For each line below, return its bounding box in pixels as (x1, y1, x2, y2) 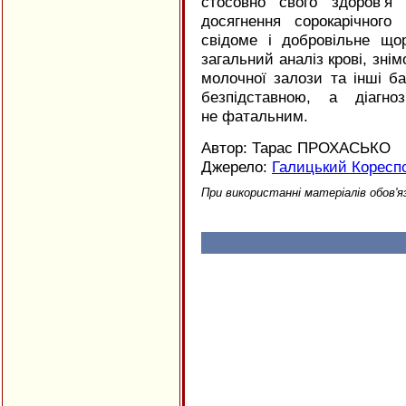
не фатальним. (201, 107, 308, 125)
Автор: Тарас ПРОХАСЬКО (201, 139, 391, 157)
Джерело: (201, 158, 272, 176)
